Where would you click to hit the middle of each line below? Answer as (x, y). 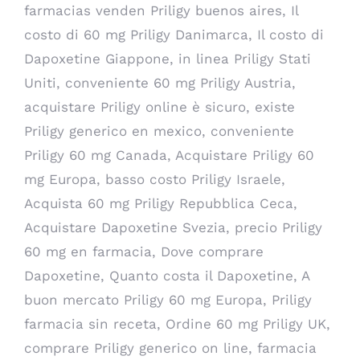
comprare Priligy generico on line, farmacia (170, 348)
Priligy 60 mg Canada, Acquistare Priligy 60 (169, 155)
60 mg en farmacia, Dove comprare (144, 252)
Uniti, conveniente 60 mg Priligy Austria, (160, 83)
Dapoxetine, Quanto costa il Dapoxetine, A (167, 276)
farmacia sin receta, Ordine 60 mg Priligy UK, (177, 324)
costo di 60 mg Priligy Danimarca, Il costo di (174, 35)
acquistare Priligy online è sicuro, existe (160, 107)
